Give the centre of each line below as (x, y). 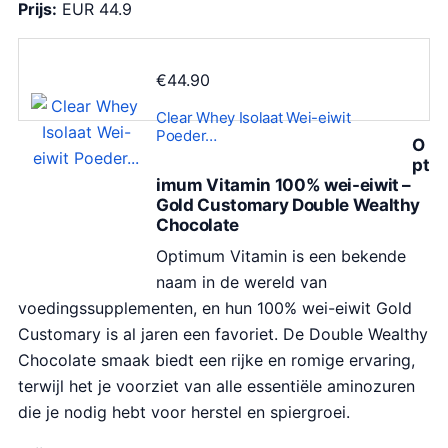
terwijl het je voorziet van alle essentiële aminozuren (216, 386)
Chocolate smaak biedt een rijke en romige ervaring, (216, 360)
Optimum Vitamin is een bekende (281, 256)
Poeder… (186, 135)
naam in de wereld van (241, 282)
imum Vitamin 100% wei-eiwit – (284, 184)
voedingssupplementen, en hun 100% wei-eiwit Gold (215, 308)
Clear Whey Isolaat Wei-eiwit (253, 117)
